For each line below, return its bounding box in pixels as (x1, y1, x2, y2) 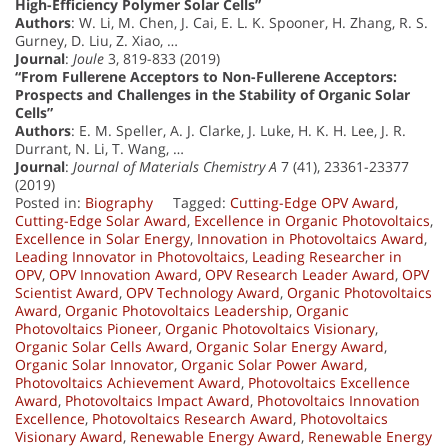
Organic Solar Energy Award (196, 337, 384, 357)
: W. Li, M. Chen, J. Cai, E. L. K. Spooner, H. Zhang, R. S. (71, 13, 428, 33)
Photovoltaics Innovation (257, 391, 420, 411)
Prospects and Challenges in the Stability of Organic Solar (15, 85, 410, 105)
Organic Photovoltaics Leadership (65, 301, 289, 321)
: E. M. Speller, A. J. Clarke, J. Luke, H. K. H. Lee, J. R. (71, 121, 406, 141)
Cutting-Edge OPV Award (230, 193, 395, 213)
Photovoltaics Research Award (92, 409, 293, 429)
